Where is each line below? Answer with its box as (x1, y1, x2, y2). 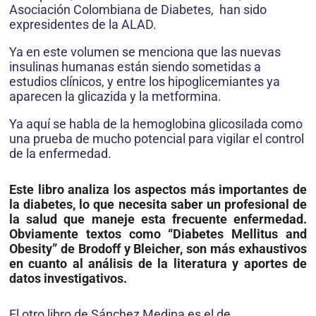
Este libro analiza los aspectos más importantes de (9, 181, 307, 197)
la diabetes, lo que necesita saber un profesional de (9, 196, 307, 212)
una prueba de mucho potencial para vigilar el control (9, 130, 304, 146)
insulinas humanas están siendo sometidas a (9, 59, 261, 74)
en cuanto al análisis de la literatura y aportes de (9, 255, 307, 271)
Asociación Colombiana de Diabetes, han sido (9, 1, 267, 17)
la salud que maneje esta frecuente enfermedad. (9, 211, 307, 226)
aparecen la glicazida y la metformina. (9, 88, 221, 104)
